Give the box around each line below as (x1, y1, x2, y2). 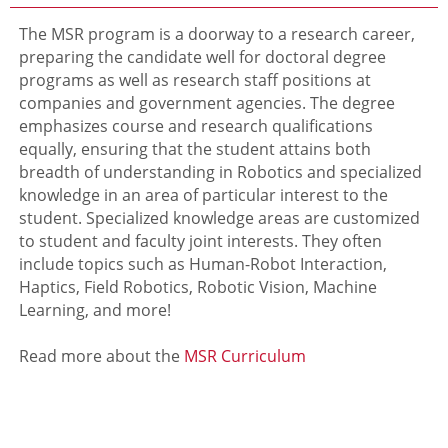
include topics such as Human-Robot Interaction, (19, 252, 388, 275)
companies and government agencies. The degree (19, 91, 396, 114)
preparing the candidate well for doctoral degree (19, 45, 387, 68)
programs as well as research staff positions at (19, 68, 372, 91)
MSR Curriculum (184, 344, 307, 367)
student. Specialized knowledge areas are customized (19, 206, 421, 229)
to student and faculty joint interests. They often (19, 229, 383, 252)
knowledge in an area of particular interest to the (19, 183, 389, 206)
